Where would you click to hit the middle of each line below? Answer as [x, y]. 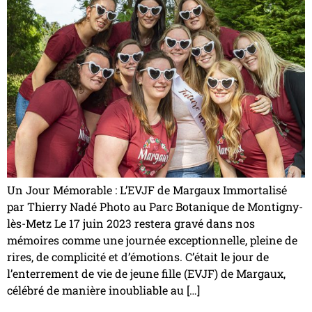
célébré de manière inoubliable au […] [103, 290]
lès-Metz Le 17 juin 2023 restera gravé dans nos [131, 223]
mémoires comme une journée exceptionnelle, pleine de [152, 240]
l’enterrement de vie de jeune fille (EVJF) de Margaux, [146, 273]
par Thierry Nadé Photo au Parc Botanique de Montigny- [155, 206]
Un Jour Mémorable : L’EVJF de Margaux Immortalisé [147, 189]
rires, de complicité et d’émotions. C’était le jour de [138, 256]
